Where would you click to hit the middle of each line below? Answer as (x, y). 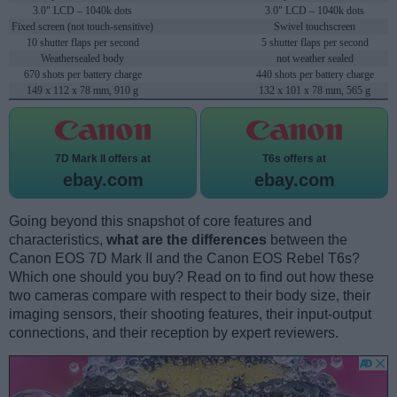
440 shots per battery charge (315, 75)
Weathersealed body (82, 59)
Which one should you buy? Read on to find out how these (191, 277)
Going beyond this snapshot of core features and (160, 222)
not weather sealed (315, 59)
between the (307, 240)
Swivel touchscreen (315, 27)
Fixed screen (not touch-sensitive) (82, 27)
